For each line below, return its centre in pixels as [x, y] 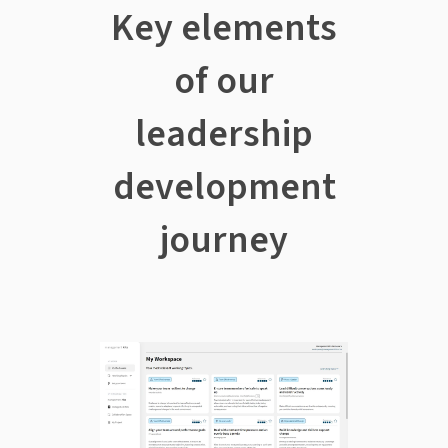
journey [224, 239]
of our [224, 80]
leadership [224, 133]
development [224, 186]
